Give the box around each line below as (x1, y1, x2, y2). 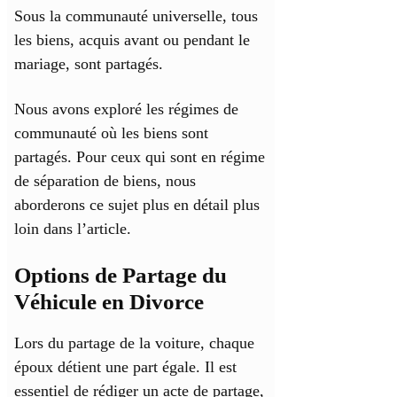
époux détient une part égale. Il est (14, 358, 237, 377)
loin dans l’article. (14, 220, 131, 238)
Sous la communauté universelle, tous (14, 7, 258, 26)
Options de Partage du (14, 263, 227, 288)
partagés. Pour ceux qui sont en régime (14, 148, 265, 167)
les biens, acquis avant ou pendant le (14, 31, 250, 50)
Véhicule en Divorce (14, 290, 204, 315)
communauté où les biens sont (14, 124, 208, 143)
